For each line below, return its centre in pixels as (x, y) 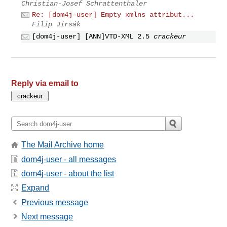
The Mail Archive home (63, 145)
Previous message (55, 202)
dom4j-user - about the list (68, 174)
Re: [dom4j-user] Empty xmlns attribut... (113, 14)
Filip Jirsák (56, 24)
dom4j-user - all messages (69, 159)
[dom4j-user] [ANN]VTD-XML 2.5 (91, 37)
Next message (47, 217)
